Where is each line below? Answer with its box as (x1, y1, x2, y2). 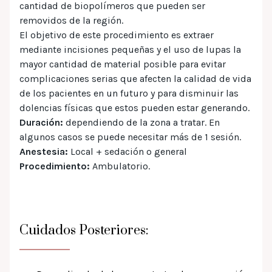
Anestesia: (19, 145, 68, 157)
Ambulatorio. (90, 160, 150, 172)
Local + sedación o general (68, 145, 187, 157)
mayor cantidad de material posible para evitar (19, 58, 226, 70)
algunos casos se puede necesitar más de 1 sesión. (19, 131, 243, 143)
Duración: (19, 116, 63, 128)
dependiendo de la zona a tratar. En (63, 116, 220, 128)
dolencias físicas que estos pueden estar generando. (19, 101, 250, 114)
